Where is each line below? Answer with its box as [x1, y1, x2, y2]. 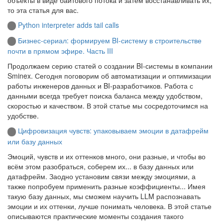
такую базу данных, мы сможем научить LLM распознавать [7, 191, 201, 201]
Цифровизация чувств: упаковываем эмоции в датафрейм [18, 125, 209, 136]
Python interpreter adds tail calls [18, 19, 119, 30]
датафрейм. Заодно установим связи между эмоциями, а [7, 171, 196, 181]
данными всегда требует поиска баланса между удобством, [7, 91, 203, 101]
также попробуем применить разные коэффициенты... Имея [7, 181, 206, 191]
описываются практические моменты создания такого [7, 211, 184, 221]
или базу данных [7, 136, 62, 146]
